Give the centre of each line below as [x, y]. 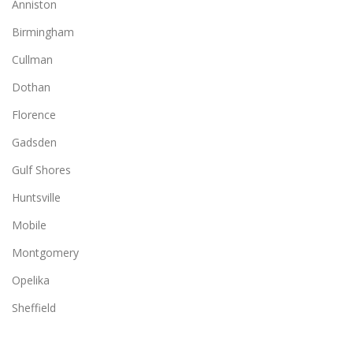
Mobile [29, 225]
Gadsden [34, 142]
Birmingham [43, 32]
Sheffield [34, 307]
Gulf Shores [41, 169]
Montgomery [45, 252]
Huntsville [36, 197]
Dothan [31, 87]
